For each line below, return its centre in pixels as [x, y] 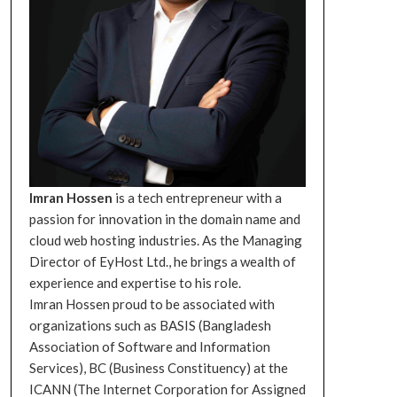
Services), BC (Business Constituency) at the [158, 367]
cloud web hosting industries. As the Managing [165, 240]
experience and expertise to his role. [135, 282]
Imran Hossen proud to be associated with [152, 304]
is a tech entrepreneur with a [197, 197]
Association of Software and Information [149, 346]
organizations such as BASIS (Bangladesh [150, 325]
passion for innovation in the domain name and [164, 218]
